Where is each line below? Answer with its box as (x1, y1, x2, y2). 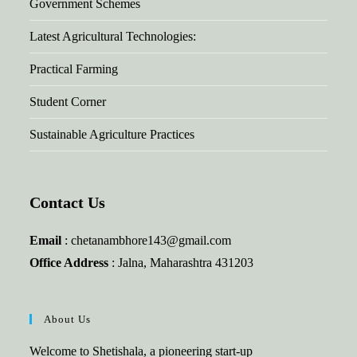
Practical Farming (29, 62, 119, 76)
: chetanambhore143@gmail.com (61, 233, 232, 247)
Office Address (29, 256, 112, 269)
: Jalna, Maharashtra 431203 (112, 256, 254, 269)
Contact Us (29, 194, 106, 211)
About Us (44, 313, 92, 325)
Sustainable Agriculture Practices (29, 127, 195, 141)
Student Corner (29, 95, 107, 108)
